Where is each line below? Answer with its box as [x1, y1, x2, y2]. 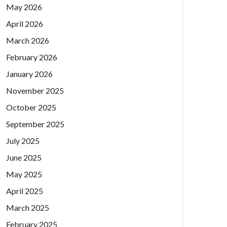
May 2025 [6, 169, 42, 179]
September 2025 [6, 119, 64, 129]
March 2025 [6, 202, 49, 212]
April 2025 [6, 185, 43, 196]
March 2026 [6, 35, 49, 45]
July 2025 [6, 135, 40, 145]
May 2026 [6, 2, 42, 12]
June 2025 [6, 152, 42, 162]
